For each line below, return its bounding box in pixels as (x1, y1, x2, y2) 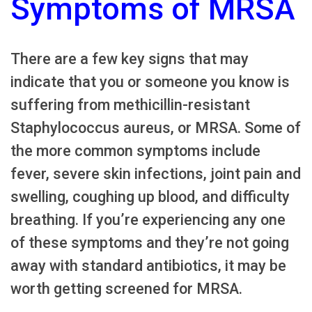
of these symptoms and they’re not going (10, 234, 289, 252)
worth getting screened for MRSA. (10, 280, 242, 298)
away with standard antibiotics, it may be (10, 257, 286, 275)
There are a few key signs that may (10, 50, 249, 68)
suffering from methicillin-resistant (10, 96, 250, 114)
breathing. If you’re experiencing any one (10, 211, 286, 229)
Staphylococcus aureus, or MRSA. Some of (10, 119, 301, 137)
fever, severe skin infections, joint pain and (10, 165, 301, 183)
